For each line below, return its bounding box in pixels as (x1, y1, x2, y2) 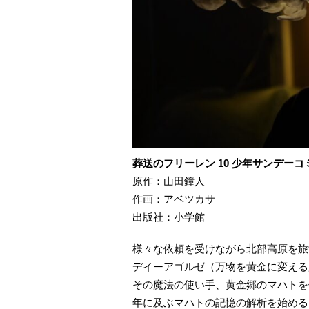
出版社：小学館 (132, 211, 205, 223)
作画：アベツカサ (132, 193, 215, 206)
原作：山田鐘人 (132, 175, 205, 188)
